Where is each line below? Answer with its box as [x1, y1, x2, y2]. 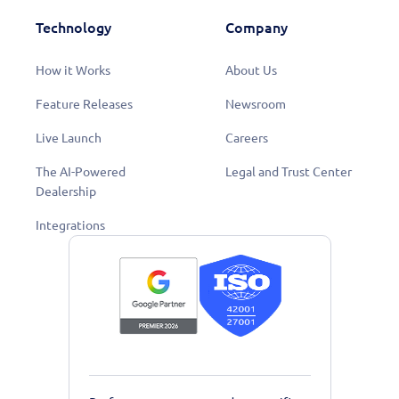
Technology [36, 20, 111, 37]
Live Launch [36, 131, 102, 146]
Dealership [36, 184, 96, 199]
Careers [224, 131, 268, 146]
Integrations [36, 218, 105, 233]
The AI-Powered [36, 165, 126, 180]
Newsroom [224, 97, 286, 112]
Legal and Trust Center [224, 165, 352, 180]
